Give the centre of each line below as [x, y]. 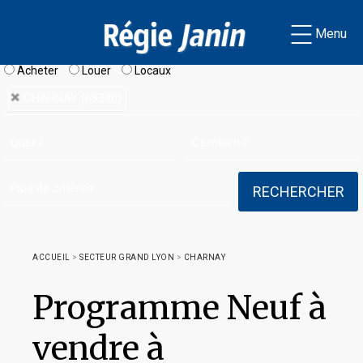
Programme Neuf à [179, 308]
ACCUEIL [51, 257]
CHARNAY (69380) [73, 98]
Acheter [36, 70]
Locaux [152, 70]
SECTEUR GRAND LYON [127, 257]
